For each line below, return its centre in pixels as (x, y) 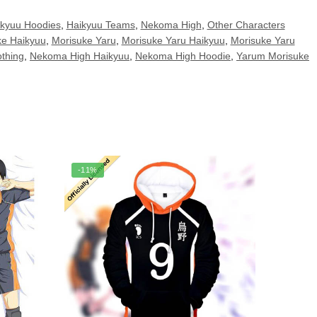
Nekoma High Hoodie (183, 56)
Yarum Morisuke (273, 56)
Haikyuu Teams (100, 25)
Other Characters (246, 25)
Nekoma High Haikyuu (80, 56)
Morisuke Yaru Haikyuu (173, 41)
